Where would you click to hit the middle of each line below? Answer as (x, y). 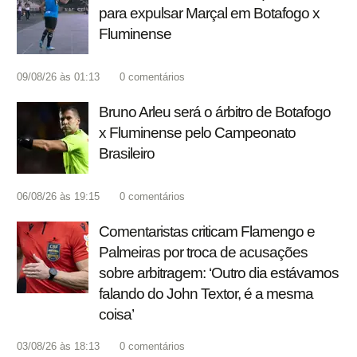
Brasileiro (127, 154)
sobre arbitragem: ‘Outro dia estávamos (219, 273)
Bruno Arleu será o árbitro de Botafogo (215, 112)
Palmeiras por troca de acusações (203, 253)
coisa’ (116, 315)
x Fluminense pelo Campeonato (197, 133)
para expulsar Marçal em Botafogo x (209, 14)
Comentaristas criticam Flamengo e (207, 232)
